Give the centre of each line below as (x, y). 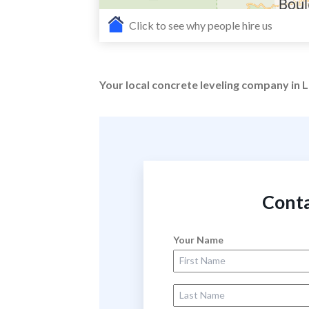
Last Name (197, 288)
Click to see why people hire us (200, 25)
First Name (198, 253)
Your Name (198, 239)
